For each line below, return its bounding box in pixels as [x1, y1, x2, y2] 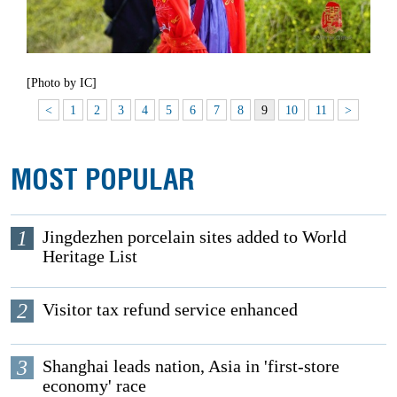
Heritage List [43, 245, 138, 266]
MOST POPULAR [11, 160, 196, 198]
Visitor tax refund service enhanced [43, 299, 299, 319]
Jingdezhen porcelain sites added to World [43, 226, 347, 246]
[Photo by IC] [27, 76, 97, 90]
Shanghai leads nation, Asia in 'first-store [43, 355, 340, 376]
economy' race [43, 375, 147, 395]
